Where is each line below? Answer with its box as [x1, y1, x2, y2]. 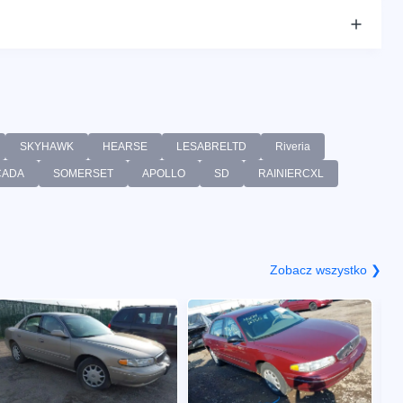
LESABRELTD [176, 139, 246, 153]
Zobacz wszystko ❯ [270, 262, 381, 277]
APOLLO [142, 166, 185, 180]
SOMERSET [53, 166, 113, 180]
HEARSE [103, 139, 148, 153]
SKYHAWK [20, 139, 74, 153]
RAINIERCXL [258, 166, 324, 180]
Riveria [275, 139, 310, 153]
